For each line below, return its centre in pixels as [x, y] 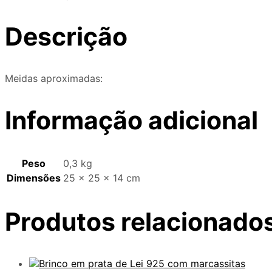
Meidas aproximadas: [54, 78]
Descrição [66, 36]
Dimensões [34, 178]
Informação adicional [131, 120]
